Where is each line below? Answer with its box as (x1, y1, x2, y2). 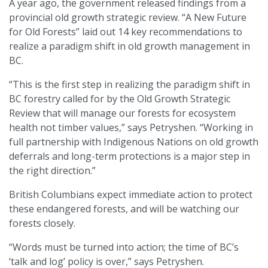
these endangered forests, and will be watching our (9, 202, 239, 216)
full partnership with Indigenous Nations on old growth (9, 135, 258, 149)
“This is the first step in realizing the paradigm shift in (9, 78, 250, 92)
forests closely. (9, 217, 75, 230)
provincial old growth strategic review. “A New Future (9, 11, 246, 25)
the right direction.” (9, 164, 96, 178)
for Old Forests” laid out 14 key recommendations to (9, 25, 242, 39)
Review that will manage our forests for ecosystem (9, 106, 236, 120)
